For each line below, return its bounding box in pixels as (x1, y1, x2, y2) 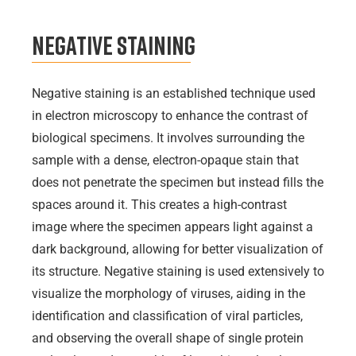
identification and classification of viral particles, (32, 308, 303, 324)
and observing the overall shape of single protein (32, 331, 304, 346)
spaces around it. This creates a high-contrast (32, 197, 287, 213)
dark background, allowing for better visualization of (32, 242, 323, 257)
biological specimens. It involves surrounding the (32, 130, 304, 146)
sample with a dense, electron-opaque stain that (32, 153, 299, 168)
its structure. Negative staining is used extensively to (32, 264, 324, 280)
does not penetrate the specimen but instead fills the (32, 175, 323, 191)
